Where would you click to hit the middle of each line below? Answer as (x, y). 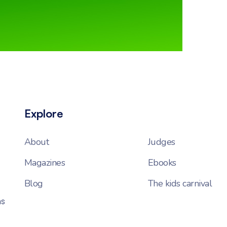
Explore (43, 113)
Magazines (44, 163)
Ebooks (162, 163)
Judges (161, 142)
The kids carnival (180, 183)
